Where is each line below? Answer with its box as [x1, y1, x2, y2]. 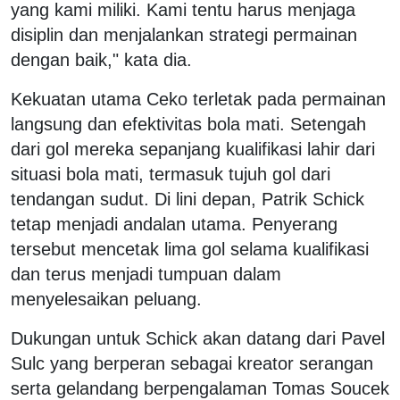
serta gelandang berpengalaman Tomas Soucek [11, 378, 389, 398]
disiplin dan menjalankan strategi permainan [11, 24, 357, 45]
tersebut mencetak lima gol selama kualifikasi [11, 238, 369, 259]
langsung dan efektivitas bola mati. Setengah [11, 113, 366, 134]
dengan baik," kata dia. [11, 49, 192, 70]
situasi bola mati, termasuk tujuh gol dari [11, 163, 330, 184]
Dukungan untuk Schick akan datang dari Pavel [11, 328, 385, 348]
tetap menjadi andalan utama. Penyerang [11, 213, 337, 234]
